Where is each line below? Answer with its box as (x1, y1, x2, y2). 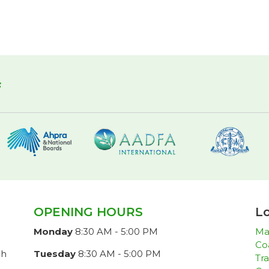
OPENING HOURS (33, 204, 143, 219)
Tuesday (33, 247, 76, 259)
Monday (33, 225, 73, 237)
